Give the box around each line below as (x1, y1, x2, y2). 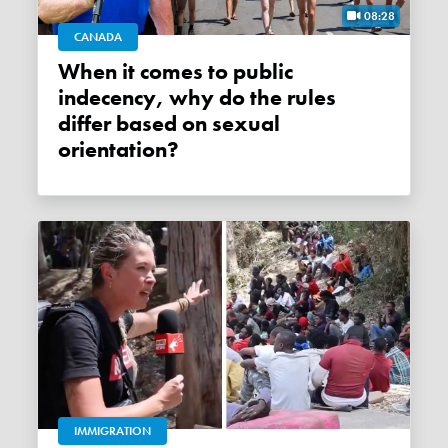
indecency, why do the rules (58, 83, 337, 112)
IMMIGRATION (74, 422, 152, 439)
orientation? (58, 135, 180, 164)
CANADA (74, 28, 123, 45)
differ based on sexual (58, 109, 281, 138)
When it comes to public (58, 57, 81, 86)
